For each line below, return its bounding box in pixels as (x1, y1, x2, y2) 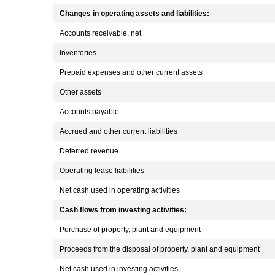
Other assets (60, 88, 101, 96)
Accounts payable (60, 108, 119, 115)
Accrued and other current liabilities (60, 128, 177, 135)
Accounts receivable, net (60, 29, 141, 37)
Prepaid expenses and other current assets (60, 69, 203, 76)
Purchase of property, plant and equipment (60, 226, 201, 233)
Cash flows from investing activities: (60, 206, 187, 214)
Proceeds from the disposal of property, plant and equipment (60, 246, 260, 253)
